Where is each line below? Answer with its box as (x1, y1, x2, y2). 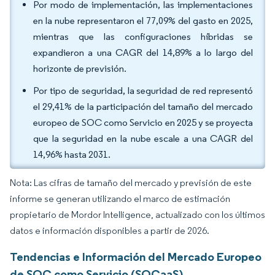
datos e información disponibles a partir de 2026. (10, 225, 209, 236)
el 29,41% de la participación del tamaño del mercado (33, 101, 253, 112)
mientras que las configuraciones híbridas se (33, 31, 253, 42)
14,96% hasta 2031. (33, 149, 110, 160)
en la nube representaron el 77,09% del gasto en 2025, (33, 15, 253, 26)
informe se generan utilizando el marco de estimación (10, 193, 230, 204)
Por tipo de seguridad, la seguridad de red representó (33, 85, 253, 96)
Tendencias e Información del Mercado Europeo (10, 249, 261, 264)
